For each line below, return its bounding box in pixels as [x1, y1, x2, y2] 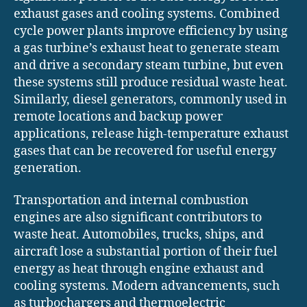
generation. [14, 160, 82, 176]
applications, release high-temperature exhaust [14, 125, 288, 142]
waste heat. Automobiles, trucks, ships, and [14, 227, 264, 243]
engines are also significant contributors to [14, 210, 262, 226]
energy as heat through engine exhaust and [14, 261, 264, 278]
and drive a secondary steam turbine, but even [14, 57, 284, 73]
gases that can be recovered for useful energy [14, 143, 276, 159]
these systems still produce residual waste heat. [14, 74, 288, 90]
